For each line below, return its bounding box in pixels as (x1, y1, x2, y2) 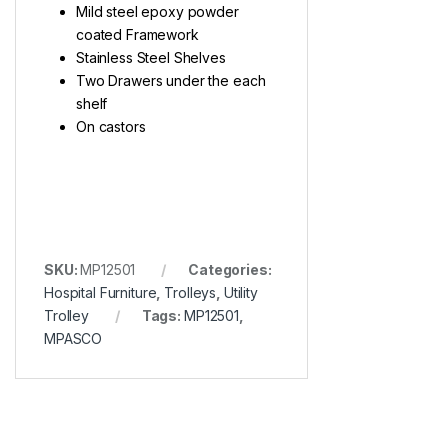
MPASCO (44, 330, 103, 348)
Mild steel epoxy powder (76, 3, 239, 21)
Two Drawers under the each (76, 72, 266, 90)
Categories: (188, 261, 272, 279)
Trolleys (164, 284, 217, 302)
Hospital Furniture (44, 284, 157, 302)
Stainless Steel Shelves (76, 49, 226, 67)
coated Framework (76, 26, 199, 44)
